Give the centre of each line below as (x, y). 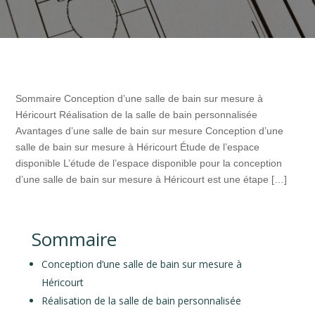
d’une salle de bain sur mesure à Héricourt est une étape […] (152, 179)
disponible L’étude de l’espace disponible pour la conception (149, 163)
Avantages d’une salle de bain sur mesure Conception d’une (150, 130)
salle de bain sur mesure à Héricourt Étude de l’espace (138, 147)
